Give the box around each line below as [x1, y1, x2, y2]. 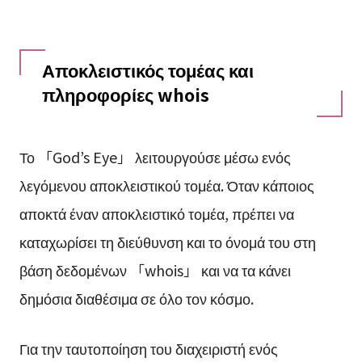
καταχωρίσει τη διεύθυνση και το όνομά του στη [19, 230, 316, 252]
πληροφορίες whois [41, 81, 209, 107]
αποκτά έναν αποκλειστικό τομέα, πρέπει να [19, 202, 294, 224]
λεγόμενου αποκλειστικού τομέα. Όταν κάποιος [19, 174, 314, 196]
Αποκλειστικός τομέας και [41, 57, 254, 82]
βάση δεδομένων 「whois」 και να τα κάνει [19, 259, 291, 280]
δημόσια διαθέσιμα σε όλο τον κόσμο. [19, 287, 254, 309]
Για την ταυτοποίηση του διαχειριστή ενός [19, 337, 278, 359]
